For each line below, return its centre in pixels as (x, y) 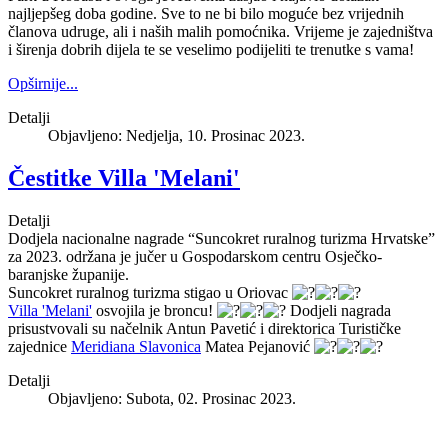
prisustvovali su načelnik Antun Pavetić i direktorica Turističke (204, 329)
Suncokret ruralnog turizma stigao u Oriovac (150, 293)
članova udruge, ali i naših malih (112, 32)
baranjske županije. (68, 275)
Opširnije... (43, 84)
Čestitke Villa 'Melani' (124, 178)
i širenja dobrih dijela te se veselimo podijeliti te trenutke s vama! (211, 50)
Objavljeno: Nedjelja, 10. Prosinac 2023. (176, 136)
